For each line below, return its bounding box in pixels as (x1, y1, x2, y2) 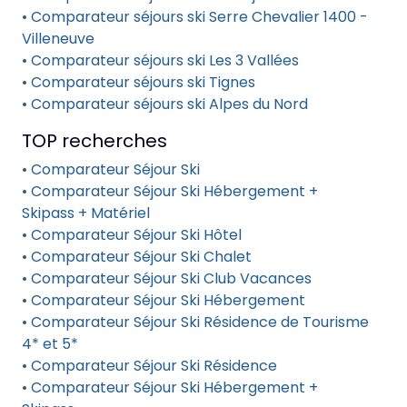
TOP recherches (22, 128, 167, 154)
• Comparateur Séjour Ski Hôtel (22, 224, 242, 245)
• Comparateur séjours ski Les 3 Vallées (22, 50, 299, 71)
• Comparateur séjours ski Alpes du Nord (22, 94, 308, 114)
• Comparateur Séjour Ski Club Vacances (22, 268, 312, 289)
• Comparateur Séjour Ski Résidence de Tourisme (22, 312, 369, 333)
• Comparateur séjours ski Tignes (22, 72, 255, 93)
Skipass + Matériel (22, 203, 150, 223)
